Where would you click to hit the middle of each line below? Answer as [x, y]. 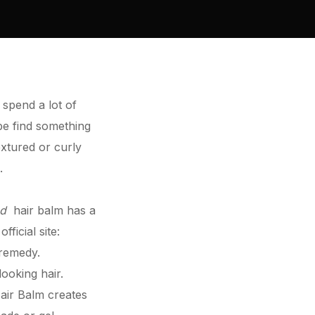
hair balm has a [51, 210]
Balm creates [51, 295]
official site [29, 231]
